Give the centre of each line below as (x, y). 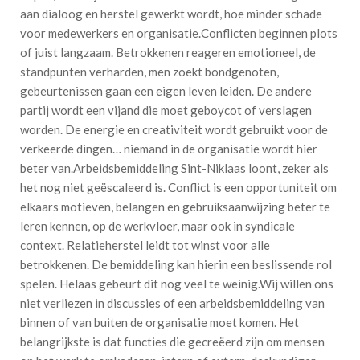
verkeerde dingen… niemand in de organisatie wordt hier (168, 148)
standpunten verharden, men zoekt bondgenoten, (149, 71)
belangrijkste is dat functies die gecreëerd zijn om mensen (172, 341)
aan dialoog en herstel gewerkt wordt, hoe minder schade (171, 13)
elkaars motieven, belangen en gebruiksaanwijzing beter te (175, 206)
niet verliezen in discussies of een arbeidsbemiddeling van (172, 303)
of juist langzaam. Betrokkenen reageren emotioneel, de (168, 52)
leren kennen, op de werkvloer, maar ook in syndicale (157, 225)
